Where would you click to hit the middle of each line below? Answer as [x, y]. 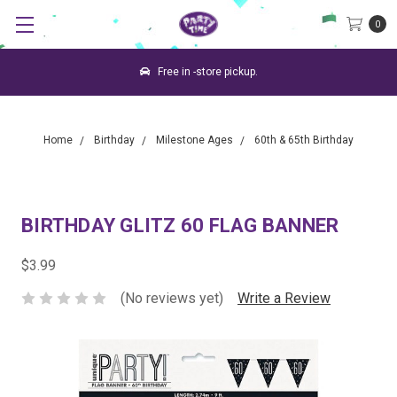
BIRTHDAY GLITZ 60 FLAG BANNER [180, 226]
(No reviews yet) [172, 298]
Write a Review [284, 298]
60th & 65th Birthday [304, 140]
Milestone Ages [195, 140]
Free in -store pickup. [206, 72]
